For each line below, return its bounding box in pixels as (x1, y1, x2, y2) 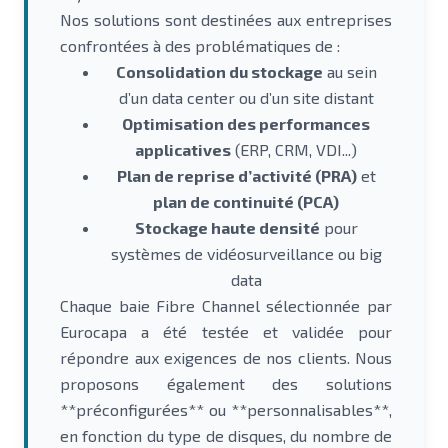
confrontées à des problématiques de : (60, 36, 340, 55)
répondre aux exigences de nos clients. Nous (60, 348, 392, 367)
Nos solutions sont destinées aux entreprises (60, 10, 392, 29)
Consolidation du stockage (115, 62, 323, 81)
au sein (322, 62, 377, 81)
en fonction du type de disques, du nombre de (60, 426, 392, 445)
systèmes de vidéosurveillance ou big (110, 244, 382, 263)
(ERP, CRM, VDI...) (231, 140, 357, 159)
